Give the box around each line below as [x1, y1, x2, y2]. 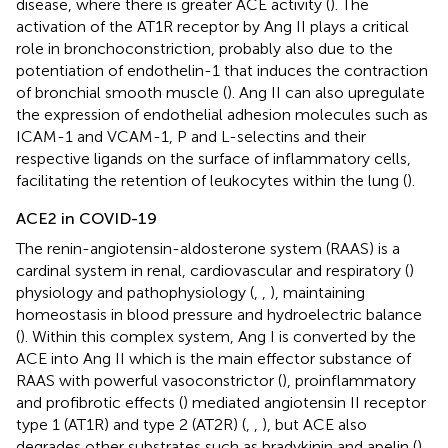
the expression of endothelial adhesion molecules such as [16, 105, 428, 125]
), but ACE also [262, 415, 367, 435]
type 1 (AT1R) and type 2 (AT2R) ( [16, 415, 246, 435]
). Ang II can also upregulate [227, 83, 425, 103]
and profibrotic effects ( [16, 393, 183, 413]
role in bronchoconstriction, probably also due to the [16, 39, 393, 59]
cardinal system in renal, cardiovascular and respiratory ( [16, 261, 409, 281]
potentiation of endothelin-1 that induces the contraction [16, 61, 428, 81]
